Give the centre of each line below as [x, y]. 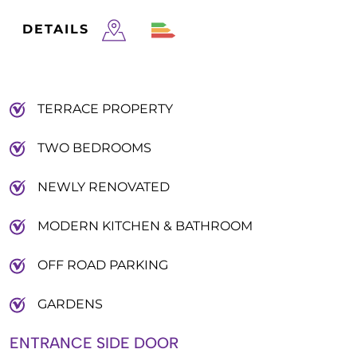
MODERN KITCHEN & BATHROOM [145, 226]
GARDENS [70, 304]
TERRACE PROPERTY [105, 109]
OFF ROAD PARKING [103, 265]
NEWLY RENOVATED [104, 187]
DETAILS [56, 29]
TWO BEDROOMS [94, 148]
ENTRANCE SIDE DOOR [94, 343]
